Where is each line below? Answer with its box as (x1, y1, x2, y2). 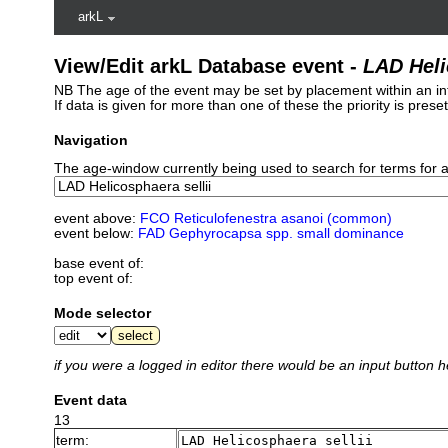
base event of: (53, 255, 144, 271)
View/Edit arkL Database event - (53, 55, 363, 77)
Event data (53, 393, 127, 409)
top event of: (53, 270, 133, 286)
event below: (53, 225, 138, 241)
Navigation (53, 133, 128, 148)
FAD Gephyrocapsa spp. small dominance (137, 225, 404, 241)
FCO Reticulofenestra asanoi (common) (139, 210, 392, 226)
